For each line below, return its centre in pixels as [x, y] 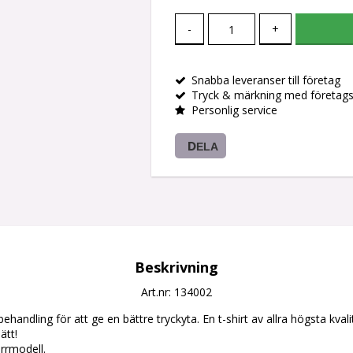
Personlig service [234, 110]
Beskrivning [176, 268]
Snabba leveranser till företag [266, 80]
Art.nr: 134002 [176, 292]
